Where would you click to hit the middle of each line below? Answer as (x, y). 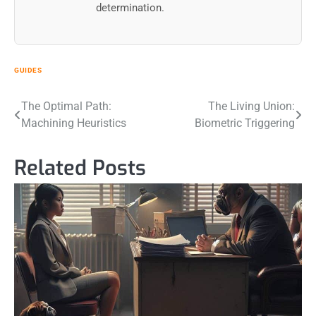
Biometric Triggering (245, 123)
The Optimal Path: (66, 107)
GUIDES (28, 71)
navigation (55, 136)
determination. (130, 8)
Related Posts (80, 169)
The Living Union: (251, 107)
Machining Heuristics (74, 123)
